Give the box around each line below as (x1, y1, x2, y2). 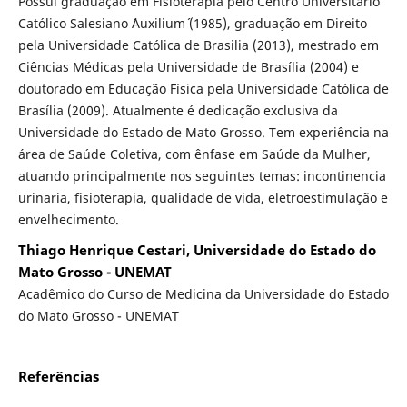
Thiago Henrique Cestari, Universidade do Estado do (17, 241, 376, 261)
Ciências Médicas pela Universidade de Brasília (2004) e (17, 58, 359, 76)
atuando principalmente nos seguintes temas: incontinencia (17, 167, 386, 185)
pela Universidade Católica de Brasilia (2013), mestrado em (17, 36, 379, 55)
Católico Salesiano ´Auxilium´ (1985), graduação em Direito (17, 15, 367, 33)
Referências (17, 367, 99, 387)
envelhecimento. (17, 211, 119, 229)
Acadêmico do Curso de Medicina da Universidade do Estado (17, 285, 389, 303)
